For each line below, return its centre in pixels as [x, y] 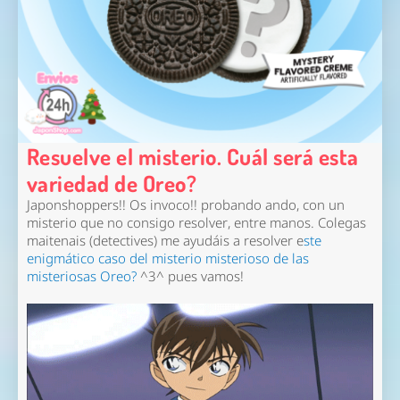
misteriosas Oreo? [81, 276]
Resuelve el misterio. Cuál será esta [192, 156]
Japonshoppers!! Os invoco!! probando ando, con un [185, 205]
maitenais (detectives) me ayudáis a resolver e [165, 241]
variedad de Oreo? [112, 183]
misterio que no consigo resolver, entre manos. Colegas [196, 223]
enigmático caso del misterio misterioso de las [167, 258]
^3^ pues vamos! [193, 276]
